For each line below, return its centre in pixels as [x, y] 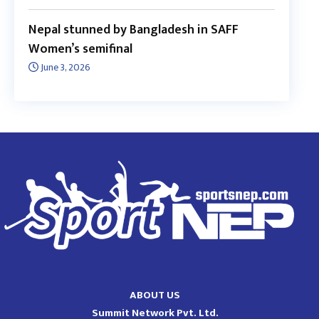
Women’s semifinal [80, 49]
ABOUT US [155, 296]
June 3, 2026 [64, 68]
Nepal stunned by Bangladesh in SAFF [134, 30]
